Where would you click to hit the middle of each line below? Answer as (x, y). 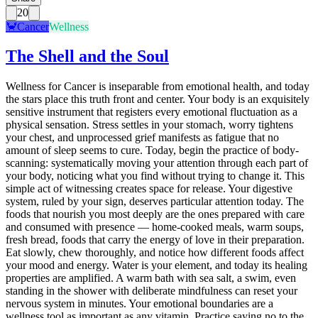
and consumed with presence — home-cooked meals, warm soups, (155, 227)
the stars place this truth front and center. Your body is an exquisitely (158, 99)
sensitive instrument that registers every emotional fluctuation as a (152, 112)
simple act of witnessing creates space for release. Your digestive (149, 189)
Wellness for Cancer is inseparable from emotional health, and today (158, 87)
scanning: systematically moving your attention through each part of (157, 163)
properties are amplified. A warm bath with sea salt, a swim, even (151, 278)
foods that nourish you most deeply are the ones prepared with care (155, 214)
